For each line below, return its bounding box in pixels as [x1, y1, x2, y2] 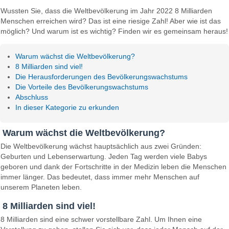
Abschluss [15, 93, 49, 101]
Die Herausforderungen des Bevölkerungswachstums [15, 72, 188, 81]
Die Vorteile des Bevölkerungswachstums [15, 82, 149, 91]
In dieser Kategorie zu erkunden [15, 103, 120, 111]
